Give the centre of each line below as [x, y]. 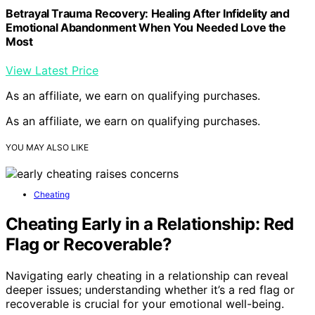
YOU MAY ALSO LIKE [47, 147]
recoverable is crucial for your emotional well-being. [145, 303]
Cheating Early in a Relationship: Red [150, 224]
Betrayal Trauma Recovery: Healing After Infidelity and [148, 13]
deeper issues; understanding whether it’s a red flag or [150, 289]
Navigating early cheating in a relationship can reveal [147, 275]
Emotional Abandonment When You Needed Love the [146, 27]
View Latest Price [52, 70]
